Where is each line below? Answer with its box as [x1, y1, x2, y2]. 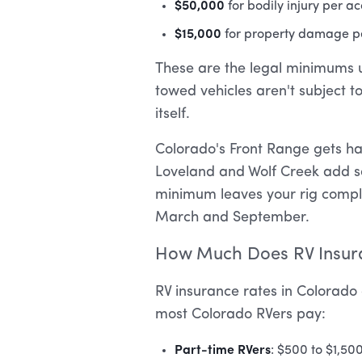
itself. [155, 107, 190, 121]
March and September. [155, 210, 309, 225]
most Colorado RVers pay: [155, 307, 326, 322]
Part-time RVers [175, 339, 271, 357]
